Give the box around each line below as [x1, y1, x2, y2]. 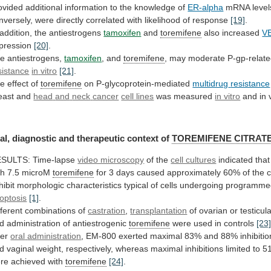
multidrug [192, 79, 229, 89]
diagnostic [12, 132, 57, 143]
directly [56, 15, 84, 25]
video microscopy [77, 154, 145, 165]
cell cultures [171, 154, 217, 165]
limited [226, 243, 251, 253]
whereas [116, 243, 149, 253]
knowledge [134, 2, 176, 13]
